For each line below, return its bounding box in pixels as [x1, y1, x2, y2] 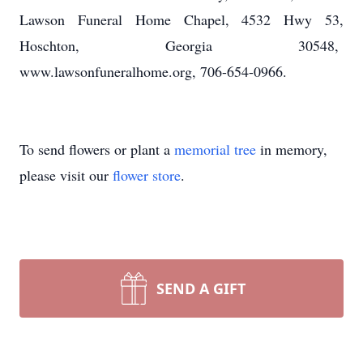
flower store [113, 165, 181, 185]
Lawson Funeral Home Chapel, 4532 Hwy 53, [19, 10, 344, 29]
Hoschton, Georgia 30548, [19, 36, 344, 55]
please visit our [19, 165, 113, 185]
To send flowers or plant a [19, 139, 174, 159]
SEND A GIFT [156, 279, 246, 298]
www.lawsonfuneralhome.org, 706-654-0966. [19, 62, 287, 81]
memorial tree [174, 139, 256, 159]
